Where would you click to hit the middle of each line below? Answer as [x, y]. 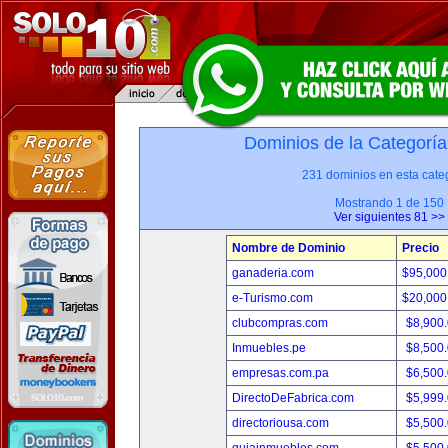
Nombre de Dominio [288, 248]
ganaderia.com [273, 273]
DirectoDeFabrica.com [293, 398]
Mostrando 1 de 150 [389, 203]
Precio [420, 248]
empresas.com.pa [280, 373]
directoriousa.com [280, 423]
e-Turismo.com [272, 298]
